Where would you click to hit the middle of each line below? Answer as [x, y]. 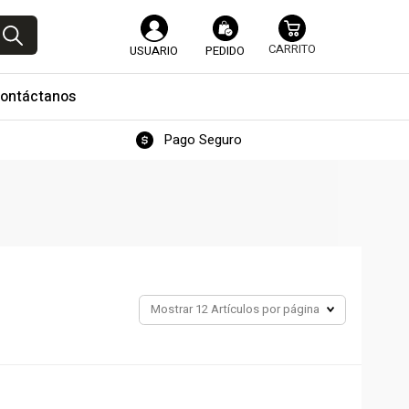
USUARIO [154, 51]
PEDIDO [225, 51]
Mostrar [173, 310]
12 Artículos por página [257, 310]
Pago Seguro [202, 140]
